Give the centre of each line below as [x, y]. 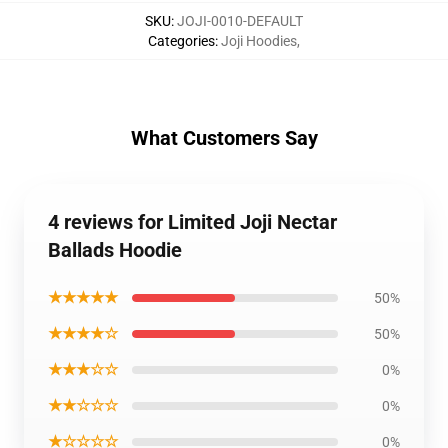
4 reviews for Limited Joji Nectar [192, 222]
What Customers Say [224, 138]
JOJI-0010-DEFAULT [240, 21]
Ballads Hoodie [115, 250]
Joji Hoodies [259, 41]
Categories [181, 41]
